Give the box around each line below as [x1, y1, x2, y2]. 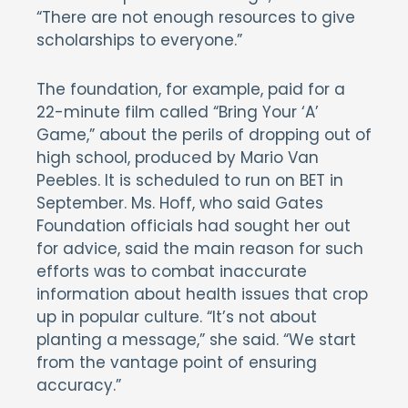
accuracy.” [36, 374, 121, 396]
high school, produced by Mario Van [36, 147, 319, 168]
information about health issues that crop [36, 283, 368, 305]
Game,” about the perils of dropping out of [36, 124, 372, 146]
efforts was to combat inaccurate [36, 260, 307, 282]
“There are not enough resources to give [36, 6, 355, 28]
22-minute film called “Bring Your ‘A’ [36, 101, 319, 123]
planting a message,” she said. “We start [36, 329, 356, 351]
